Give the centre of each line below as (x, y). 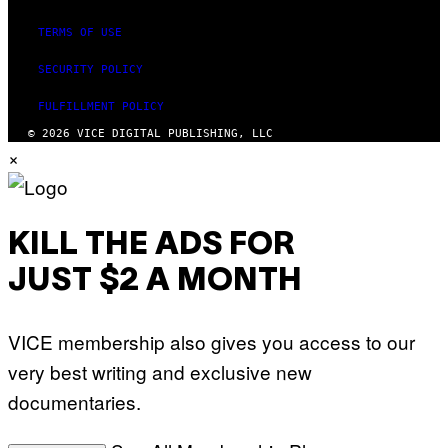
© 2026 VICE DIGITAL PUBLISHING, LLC (150, 133)
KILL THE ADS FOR (151, 246)
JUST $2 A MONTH (155, 282)
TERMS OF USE (80, 32)
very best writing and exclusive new (160, 371)
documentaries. (74, 401)
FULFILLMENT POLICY (101, 106)
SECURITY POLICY (90, 69)
